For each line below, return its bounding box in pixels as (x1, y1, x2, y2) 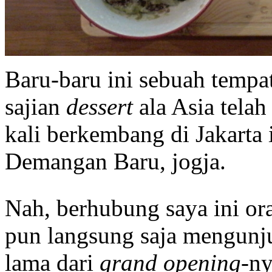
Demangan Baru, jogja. (5, 148, 226, 175)
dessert (66, 93, 133, 120)
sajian (5, 93, 66, 120)
